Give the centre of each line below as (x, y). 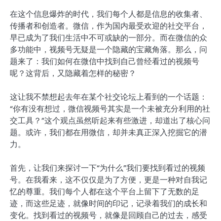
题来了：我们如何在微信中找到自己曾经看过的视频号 (105, 62)
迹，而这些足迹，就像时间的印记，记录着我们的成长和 (109, 204)
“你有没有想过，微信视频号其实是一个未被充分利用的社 (110, 109)
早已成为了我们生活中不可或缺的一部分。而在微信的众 (109, 38)
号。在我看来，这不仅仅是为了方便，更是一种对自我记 (109, 180)
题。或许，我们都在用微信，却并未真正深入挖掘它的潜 (109, 133)
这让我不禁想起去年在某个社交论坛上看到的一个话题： (109, 97)
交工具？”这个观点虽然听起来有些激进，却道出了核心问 (110, 121)
